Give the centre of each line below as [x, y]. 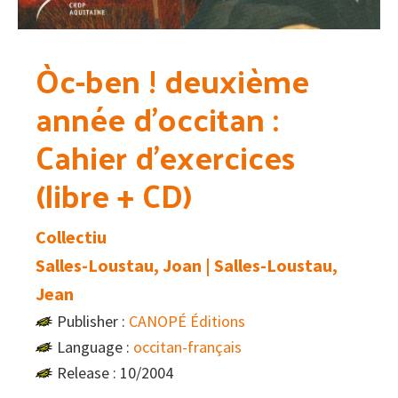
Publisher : [93, 322]
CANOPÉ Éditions [187, 322]
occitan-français [187, 347]
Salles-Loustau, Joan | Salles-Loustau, [187, 266]
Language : [95, 347]
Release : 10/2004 [115, 373]
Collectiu [71, 237]
